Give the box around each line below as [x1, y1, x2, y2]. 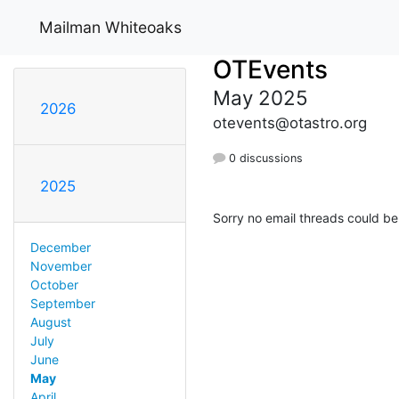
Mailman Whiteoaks [39, 17, 182, 37]
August [29, 313, 71, 330]
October [29, 276, 78, 292]
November [29, 257, 92, 273]
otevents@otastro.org [213, 113, 367, 132]
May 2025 [213, 85, 308, 110]
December [29, 239, 91, 255]
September [29, 295, 95, 311]
